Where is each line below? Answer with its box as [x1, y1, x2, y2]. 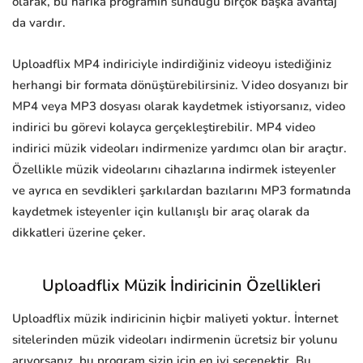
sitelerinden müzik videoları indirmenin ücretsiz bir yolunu [12, 331, 338, 348]
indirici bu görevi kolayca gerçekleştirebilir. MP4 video [12, 119, 315, 136]
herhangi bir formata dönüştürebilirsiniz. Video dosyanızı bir [12, 77, 348, 94]
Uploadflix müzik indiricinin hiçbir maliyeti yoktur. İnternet [12, 310, 338, 327]
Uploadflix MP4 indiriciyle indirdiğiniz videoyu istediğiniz [12, 56, 331, 73]
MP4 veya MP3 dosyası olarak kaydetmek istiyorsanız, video [12, 98, 345, 115]
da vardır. [12, 15, 66, 32]
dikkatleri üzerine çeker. [12, 224, 146, 241]
